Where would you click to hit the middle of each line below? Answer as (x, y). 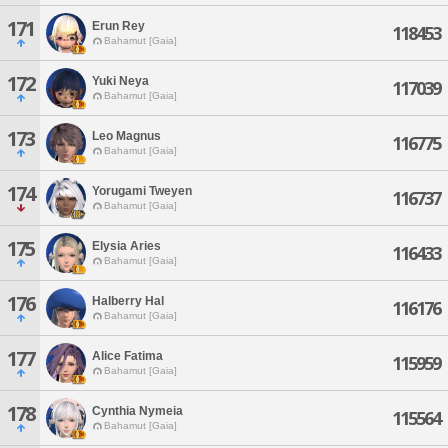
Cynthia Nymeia (137, 410)
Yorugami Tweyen (142, 190)
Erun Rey (118, 25)
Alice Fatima (127, 355)
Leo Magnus (126, 135)
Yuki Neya (120, 80)
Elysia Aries (126, 245)
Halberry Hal (128, 300)
